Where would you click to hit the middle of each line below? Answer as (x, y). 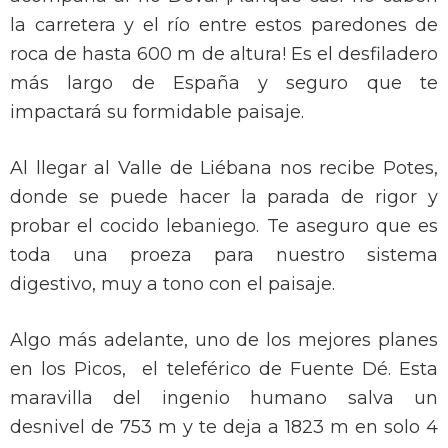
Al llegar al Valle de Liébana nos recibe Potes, (224, 168)
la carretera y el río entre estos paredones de (224, 25)
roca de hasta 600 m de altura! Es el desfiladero (224, 54)
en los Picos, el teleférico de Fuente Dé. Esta (224, 369)
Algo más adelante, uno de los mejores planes (224, 340)
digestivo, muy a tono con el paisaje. (172, 284)
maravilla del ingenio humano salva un (224, 398)
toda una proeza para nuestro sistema (224, 255)
